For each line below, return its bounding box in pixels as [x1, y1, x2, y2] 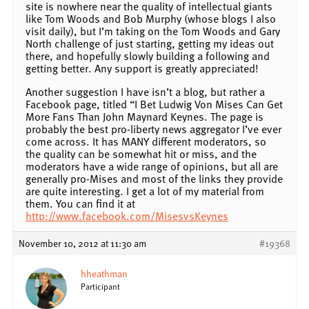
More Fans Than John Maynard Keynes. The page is [26, 108, 263, 125]
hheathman [81, 266, 128, 281]
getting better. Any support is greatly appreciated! [26, 59, 259, 77]
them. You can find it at [26, 195, 135, 212]
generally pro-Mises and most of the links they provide [26, 170, 283, 187]
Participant [81, 279, 120, 292]
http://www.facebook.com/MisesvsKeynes [26, 207, 228, 224]
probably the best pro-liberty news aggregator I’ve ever [26, 120, 281, 137]
